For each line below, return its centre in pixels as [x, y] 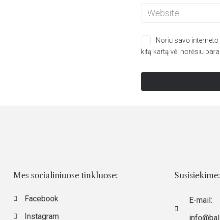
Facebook [41, 199]
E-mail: [201, 200]
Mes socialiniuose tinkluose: [66, 175]
